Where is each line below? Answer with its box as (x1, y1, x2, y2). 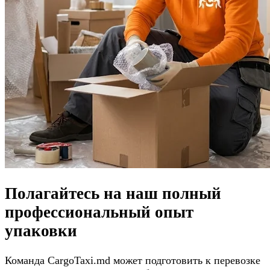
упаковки (5, 222, 77, 240)
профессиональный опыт (5, 203, 193, 222)
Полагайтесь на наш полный (5, 184, 221, 203)
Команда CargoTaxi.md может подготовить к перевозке (5, 254, 260, 266)
